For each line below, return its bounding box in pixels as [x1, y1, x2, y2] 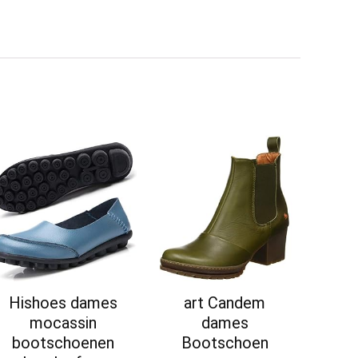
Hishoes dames [8, 293, 117, 313]
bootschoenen [11, 333, 114, 353]
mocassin [29, 313, 97, 333]
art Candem [184, 293, 266, 313]
